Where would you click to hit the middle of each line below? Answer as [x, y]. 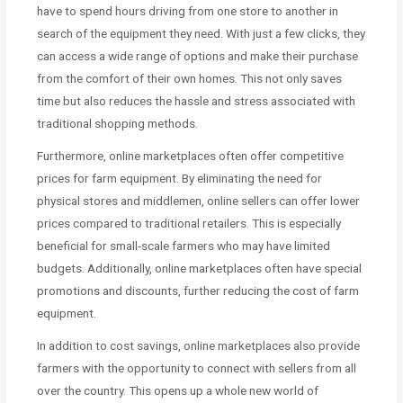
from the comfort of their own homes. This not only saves [190, 78]
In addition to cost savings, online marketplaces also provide [199, 345]
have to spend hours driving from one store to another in [188, 10]
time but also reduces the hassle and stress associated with [197, 100]
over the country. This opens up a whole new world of [178, 390]
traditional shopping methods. [118, 123]
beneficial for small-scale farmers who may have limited [184, 245]
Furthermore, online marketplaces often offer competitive [191, 155]
